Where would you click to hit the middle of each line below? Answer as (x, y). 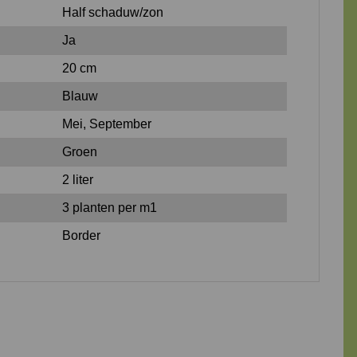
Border (81, 235)
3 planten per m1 (109, 207)
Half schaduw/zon (112, 12)
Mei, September (106, 124)
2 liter (77, 179)
